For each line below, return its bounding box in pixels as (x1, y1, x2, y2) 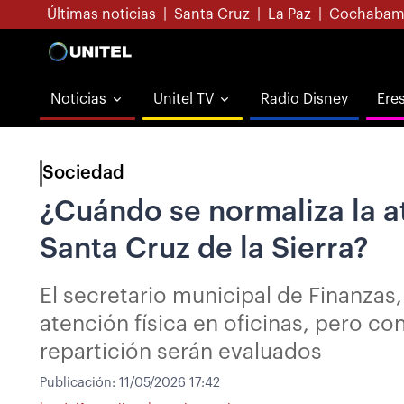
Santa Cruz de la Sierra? (40, 234, 369, 263)
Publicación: (40, 376, 119, 390)
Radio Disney (261, 92, 348, 106)
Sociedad (42, 164, 124, 182)
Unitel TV (153, 92, 214, 106)
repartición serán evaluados (40, 341, 322, 363)
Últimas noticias (47, 7, 156, 22)
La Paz (268, 7, 311, 22)
